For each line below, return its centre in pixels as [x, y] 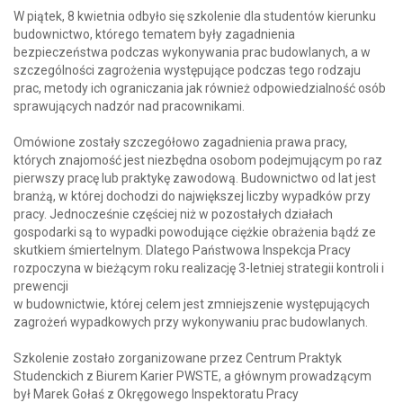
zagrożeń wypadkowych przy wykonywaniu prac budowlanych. [191, 322]
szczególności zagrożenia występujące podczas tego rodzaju [187, 71]
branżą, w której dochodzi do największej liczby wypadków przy [192, 197]
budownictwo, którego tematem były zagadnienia [154, 35]
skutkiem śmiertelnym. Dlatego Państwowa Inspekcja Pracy [182, 251]
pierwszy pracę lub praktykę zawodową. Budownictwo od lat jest [195, 179]
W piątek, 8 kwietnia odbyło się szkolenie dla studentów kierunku [195, 17]
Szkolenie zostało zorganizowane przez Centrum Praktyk [178, 358]
